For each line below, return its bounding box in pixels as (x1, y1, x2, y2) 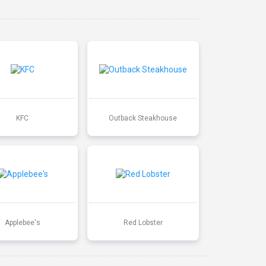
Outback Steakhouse (109, 113, 178, 122)
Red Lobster (123, 218, 163, 227)
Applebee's (4, 218, 40, 227)
